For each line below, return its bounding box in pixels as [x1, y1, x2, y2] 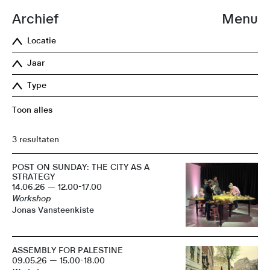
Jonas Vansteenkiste [12, 206, 94, 215]
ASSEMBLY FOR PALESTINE [12, 246, 123, 256]
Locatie [27, 37, 56, 45]
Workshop [12, 194, 51, 203]
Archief [12, 12, 58, 26]
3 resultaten [12, 135, 59, 144]
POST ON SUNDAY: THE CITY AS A [12, 163, 149, 172]
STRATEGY [12, 172, 55, 181]
